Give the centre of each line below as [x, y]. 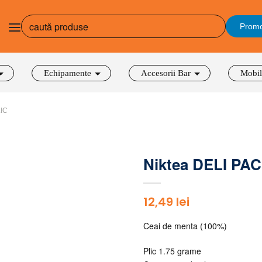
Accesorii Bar [166, 73]
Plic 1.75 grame [172, 251]
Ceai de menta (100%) [185, 226]
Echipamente [68, 73]
